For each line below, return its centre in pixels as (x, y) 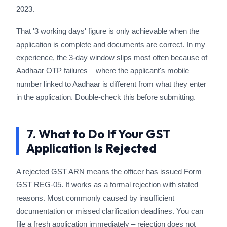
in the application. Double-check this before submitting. (106, 97)
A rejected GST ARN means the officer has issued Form (109, 172)
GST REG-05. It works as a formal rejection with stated (107, 185)
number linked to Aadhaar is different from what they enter (111, 84)
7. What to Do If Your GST (99, 134)
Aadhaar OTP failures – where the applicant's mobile (103, 71)
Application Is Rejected (91, 148)
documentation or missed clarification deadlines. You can (110, 211)
